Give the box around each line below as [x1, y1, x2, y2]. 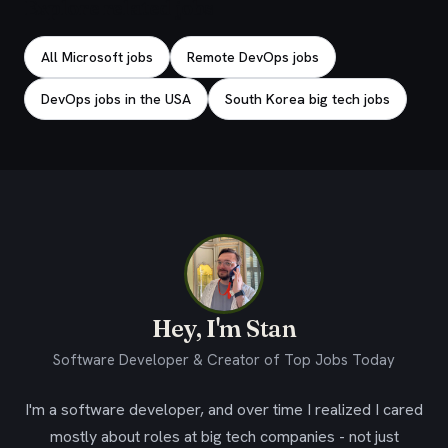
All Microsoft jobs [41, 48, 153, 66]
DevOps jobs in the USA [41, 90, 191, 108]
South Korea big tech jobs [225, 90, 390, 108]
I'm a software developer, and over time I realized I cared [25, 399, 423, 420]
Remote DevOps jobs [187, 48, 319, 66]
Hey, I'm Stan [151, 314, 297, 343]
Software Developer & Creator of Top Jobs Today [53, 350, 395, 370]
